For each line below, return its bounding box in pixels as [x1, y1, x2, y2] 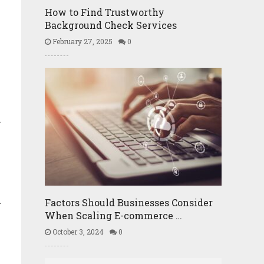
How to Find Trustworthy [45, 6, 164, 18]
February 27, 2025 [51, 37, 113, 46]
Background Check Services [45, 19, 177, 31]
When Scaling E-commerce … [45, 209, 182, 222]
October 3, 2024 [51, 227, 104, 236]
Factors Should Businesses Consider [45, 196, 213, 209]
